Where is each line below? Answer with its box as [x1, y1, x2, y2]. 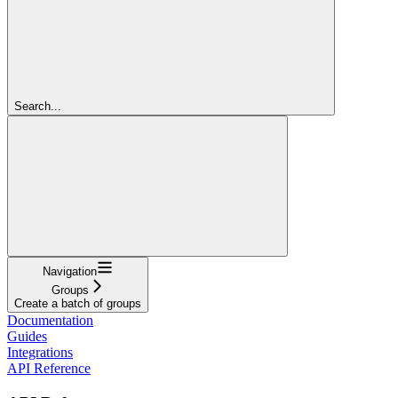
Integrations [7, 344, 73, 360]
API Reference [7, 360, 91, 376]
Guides [7, 328, 47, 344]
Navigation [43, 264, 97, 278]
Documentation [7, 312, 93, 328]
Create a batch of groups [14, 296, 141, 310]
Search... [14, 99, 61, 113]
